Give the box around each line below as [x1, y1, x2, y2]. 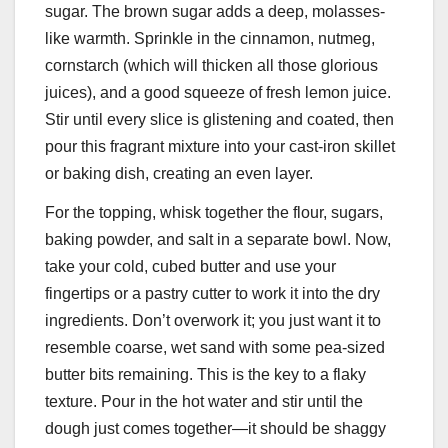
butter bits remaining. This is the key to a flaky [45, 366, 366, 384]
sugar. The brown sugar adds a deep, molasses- [45, 2, 385, 20]
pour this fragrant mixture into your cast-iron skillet [45, 137, 395, 155]
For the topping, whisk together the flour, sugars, [45, 204, 383, 222]
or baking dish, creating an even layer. [45, 164, 313, 182]
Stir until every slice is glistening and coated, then [45, 110, 394, 128]
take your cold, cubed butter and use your [45, 258, 336, 276]
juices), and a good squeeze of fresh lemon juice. [45, 83, 391, 101]
